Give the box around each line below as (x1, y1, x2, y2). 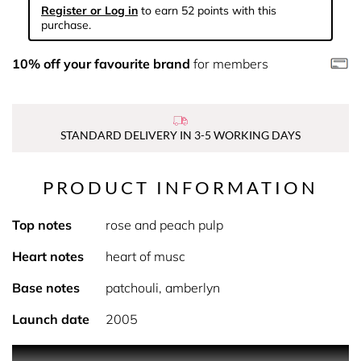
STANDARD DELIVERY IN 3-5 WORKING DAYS (60, 128, 301, 142)
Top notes (12, 217, 72, 233)
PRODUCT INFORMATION (43, 176, 318, 198)
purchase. (41, 18, 91, 32)
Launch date (12, 311, 89, 327)
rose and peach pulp (105, 217, 223, 233)
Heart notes (12, 248, 84, 264)
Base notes (12, 280, 80, 296)
